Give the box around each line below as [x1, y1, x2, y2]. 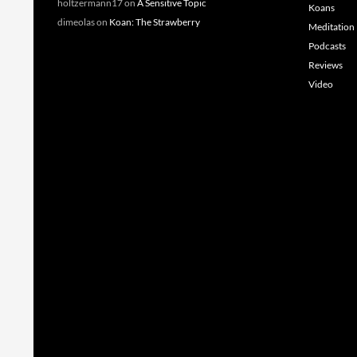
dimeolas [57, 16, 95, 28]
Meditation [308, 21, 355, 33]
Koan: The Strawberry [109, 16, 200, 28]
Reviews [308, 59, 343, 71]
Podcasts [308, 40, 346, 52]
